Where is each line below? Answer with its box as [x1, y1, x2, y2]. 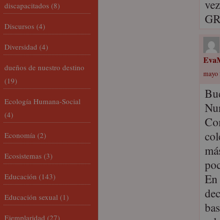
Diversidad [4, 42, 37, 52]
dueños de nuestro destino [4, 62, 84, 72]
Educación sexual [4, 192, 58, 202]
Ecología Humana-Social [4, 96, 81, 106]
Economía [4, 130, 35, 140]
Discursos [4, 21, 34, 31]
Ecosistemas [4, 151, 42, 161]
